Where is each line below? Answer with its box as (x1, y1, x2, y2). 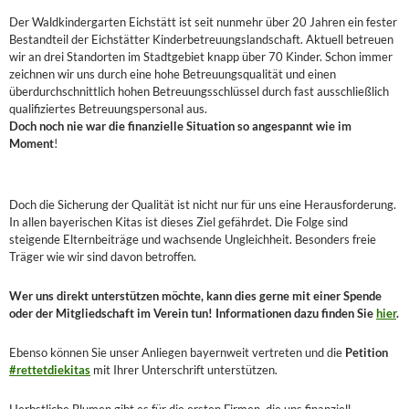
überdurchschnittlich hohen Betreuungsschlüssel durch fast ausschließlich (9, 83, 389, 99)
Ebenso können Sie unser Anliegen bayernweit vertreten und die (9, 344, 345, 360)
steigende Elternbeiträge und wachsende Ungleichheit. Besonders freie (9, 231, 376, 246)
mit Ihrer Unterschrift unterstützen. (93, 362, 278, 377)
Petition (345, 344, 388, 360)
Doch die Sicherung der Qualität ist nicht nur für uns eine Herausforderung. (9, 196, 396, 212)
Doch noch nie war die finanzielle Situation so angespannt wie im (9, 118, 351, 133)
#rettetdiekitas (9, 362, 90, 377)
